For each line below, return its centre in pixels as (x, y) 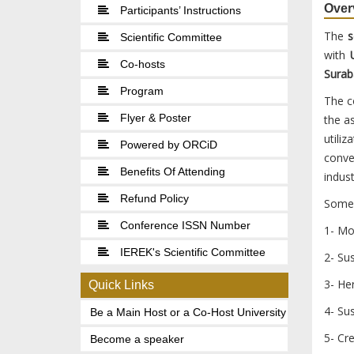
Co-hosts (141, 64)
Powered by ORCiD (167, 145)
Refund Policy (153, 199)
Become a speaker (137, 339)
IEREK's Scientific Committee (191, 252)
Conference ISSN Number (184, 226)
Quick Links (121, 285)
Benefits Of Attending (171, 172)
